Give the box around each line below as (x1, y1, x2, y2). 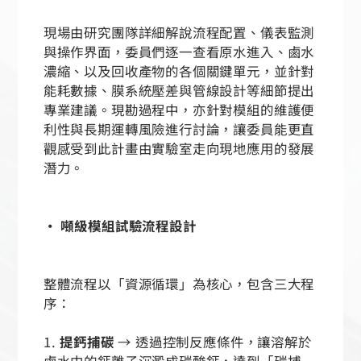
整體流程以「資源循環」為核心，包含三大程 (43, 273, 315, 293)
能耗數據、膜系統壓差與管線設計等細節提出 (43, 80, 315, 100)
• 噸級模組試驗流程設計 (43, 215, 205, 235)
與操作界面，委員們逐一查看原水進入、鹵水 (43, 41, 315, 61)
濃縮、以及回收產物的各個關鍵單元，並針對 (43, 60, 315, 81)
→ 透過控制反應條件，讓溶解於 (118, 331, 312, 351)
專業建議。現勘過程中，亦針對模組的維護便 (43, 99, 315, 119)
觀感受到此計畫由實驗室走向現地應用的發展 (43, 138, 315, 158)
